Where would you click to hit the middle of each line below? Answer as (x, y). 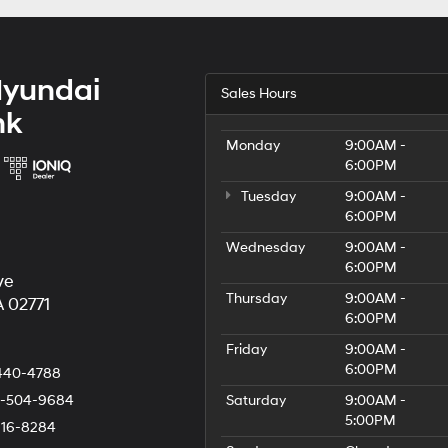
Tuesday (266, 196)
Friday (246, 349)
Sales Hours (258, 93)
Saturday (255, 400)
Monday (252, 145)
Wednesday (265, 247)
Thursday (256, 298)
